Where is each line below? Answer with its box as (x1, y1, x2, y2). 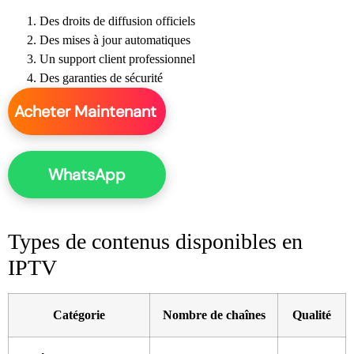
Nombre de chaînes (162, 308, 265, 322)
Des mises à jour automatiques (40, 32, 190, 47)
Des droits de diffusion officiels (40, 13, 195, 28)
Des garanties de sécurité (40, 70, 163, 85)
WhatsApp (44, 164, 130, 185)
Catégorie (53, 308, 105, 322)
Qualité (292, 308, 331, 322)
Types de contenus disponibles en (8, 229, 303, 254)
